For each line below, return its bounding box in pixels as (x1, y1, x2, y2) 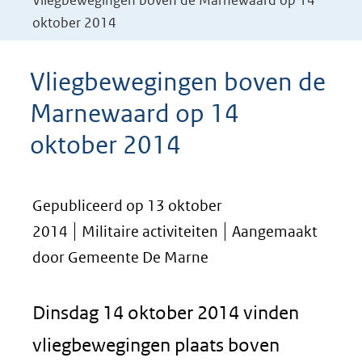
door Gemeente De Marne (32, 248, 208, 267)
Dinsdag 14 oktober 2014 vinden (32, 301, 299, 323)
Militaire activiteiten (82, 222, 218, 241)
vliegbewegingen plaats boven (32, 334, 280, 356)
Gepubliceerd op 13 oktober (32, 196, 222, 215)
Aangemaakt (232, 222, 318, 241)
